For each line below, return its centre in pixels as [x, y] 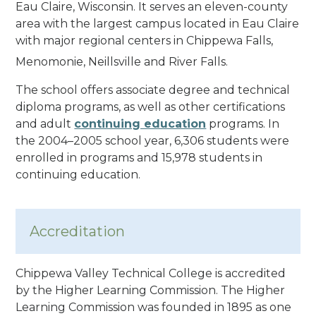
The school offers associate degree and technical [153, 90]
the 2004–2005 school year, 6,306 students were [153, 140]
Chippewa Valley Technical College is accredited [151, 273]
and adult [45, 123]
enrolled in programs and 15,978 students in [139, 157]
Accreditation [78, 231]
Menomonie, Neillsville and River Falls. [122, 61]
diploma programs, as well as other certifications [151, 107]
